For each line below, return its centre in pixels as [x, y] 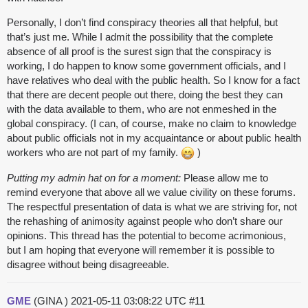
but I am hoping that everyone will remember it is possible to [141, 250]
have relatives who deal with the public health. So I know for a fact [153, 80]
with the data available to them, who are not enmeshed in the [142, 109]
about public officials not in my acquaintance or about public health [154, 138]
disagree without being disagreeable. [88, 265]
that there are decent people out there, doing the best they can [145, 95]
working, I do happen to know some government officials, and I [146, 66]
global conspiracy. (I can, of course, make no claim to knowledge [152, 124]
